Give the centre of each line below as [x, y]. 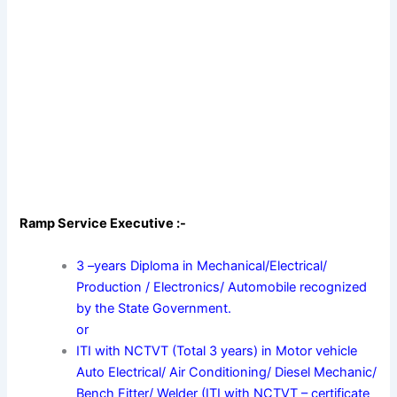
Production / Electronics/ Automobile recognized [222, 287]
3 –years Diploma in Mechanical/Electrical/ [202, 265]
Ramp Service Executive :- [103, 224]
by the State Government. [154, 308]
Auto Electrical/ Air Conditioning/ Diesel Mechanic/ [227, 372]
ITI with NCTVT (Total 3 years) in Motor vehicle [217, 350]
